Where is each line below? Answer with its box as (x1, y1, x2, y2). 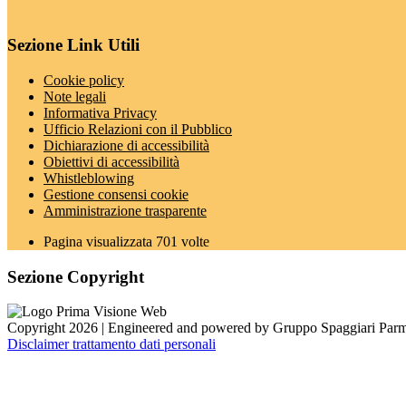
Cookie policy (43, 72, 124, 88)
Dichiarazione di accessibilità (43, 138, 209, 153)
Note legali (43, 89, 106, 104)
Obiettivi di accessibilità (43, 154, 179, 169)
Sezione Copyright (7, 266, 144, 286)
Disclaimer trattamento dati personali (7, 336, 216, 353)
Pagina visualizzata (43, 234, 156, 249)
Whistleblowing (43, 170, 134, 186)
